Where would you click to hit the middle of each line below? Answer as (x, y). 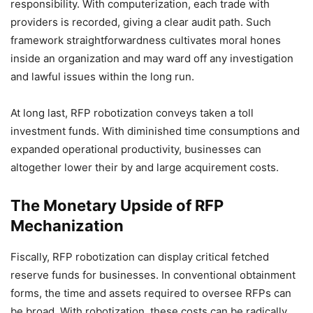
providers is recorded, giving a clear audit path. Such (141, 22)
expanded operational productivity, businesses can (136, 150)
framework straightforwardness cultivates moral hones (146, 41)
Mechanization (67, 226)
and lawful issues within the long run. (102, 77)
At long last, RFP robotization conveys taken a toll (132, 113)
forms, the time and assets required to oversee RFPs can (151, 293)
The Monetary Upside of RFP (117, 206)
